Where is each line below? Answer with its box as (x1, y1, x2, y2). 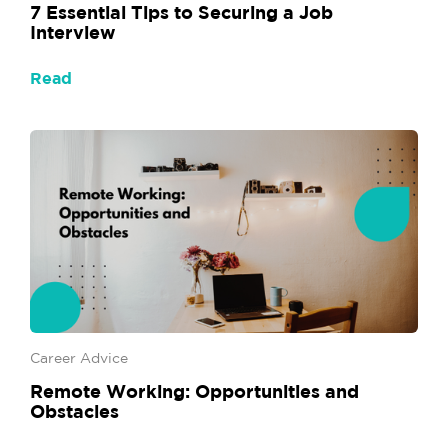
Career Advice (30, 350, 128, 366)
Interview (30, 21, 116, 42)
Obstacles (30, 401, 119, 422)
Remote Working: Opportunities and (30, 381, 359, 402)
